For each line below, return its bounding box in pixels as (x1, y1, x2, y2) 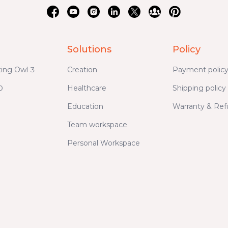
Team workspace (67, 120, 128, 129)
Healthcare (67, 83, 107, 93)
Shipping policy (173, 83, 226, 93)
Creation (67, 65, 98, 74)
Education (67, 101, 104, 111)
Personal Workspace (67, 138, 140, 148)
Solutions (67, 43, 112, 55)
